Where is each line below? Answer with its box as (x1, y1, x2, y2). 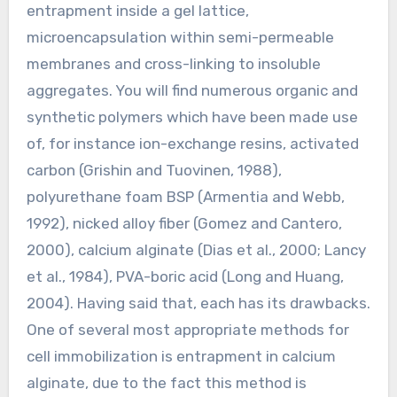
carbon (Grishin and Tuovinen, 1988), (26, 161, 282, 180)
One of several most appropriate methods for (26, 321, 349, 339)
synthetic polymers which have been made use (26, 108, 358, 127)
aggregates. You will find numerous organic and (26, 82, 358, 100)
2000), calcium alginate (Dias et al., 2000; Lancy (26, 241, 366, 260)
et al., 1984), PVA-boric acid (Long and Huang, (26, 268, 344, 286)
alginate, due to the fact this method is (26, 374, 307, 393)
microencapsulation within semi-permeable (26, 28, 334, 47)
